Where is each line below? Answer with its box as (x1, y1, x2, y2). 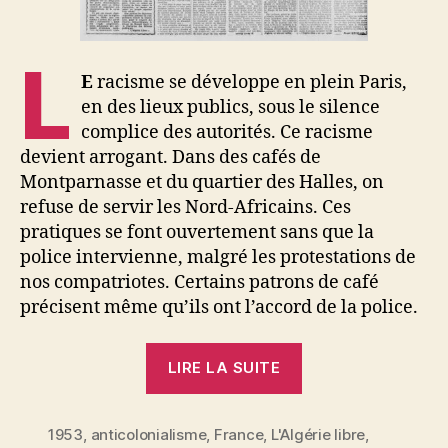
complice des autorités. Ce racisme (81, 121, 374, 145)
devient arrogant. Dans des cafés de (20, 146, 321, 170)
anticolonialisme (90, 424, 207, 444)
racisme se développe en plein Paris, (93, 71, 408, 95)
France (213, 424, 264, 444)
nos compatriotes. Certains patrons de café (20, 271, 379, 295)
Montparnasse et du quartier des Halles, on (20, 171, 384, 195)
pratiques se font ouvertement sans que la (20, 221, 374, 245)
